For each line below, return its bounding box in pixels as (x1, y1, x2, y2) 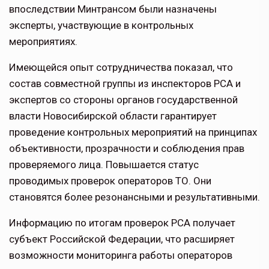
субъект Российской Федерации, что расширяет (9, 233, 235, 246)
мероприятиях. (9, 35, 77, 48)
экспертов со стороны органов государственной (9, 94, 238, 106)
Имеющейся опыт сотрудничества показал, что (9, 61, 233, 74)
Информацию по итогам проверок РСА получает (9, 217, 235, 229)
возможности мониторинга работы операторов (9, 249, 232, 262)
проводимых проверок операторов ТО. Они (9, 175, 211, 187)
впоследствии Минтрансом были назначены (9, 3, 217, 16)
